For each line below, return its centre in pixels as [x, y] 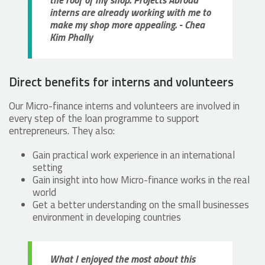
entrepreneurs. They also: [62, 131]
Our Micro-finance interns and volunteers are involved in [124, 106]
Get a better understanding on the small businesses [141, 205]
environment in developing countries [108, 217]
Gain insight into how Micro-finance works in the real [141, 180]
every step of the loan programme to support [104, 119]
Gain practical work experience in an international [134, 155]
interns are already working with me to [130, 13]
